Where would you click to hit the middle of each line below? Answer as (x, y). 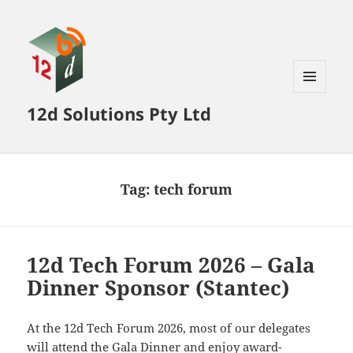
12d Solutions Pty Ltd (119, 114)
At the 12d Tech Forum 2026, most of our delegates (169, 328)
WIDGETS (316, 125)
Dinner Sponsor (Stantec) (158, 288)
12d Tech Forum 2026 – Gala (171, 265)
